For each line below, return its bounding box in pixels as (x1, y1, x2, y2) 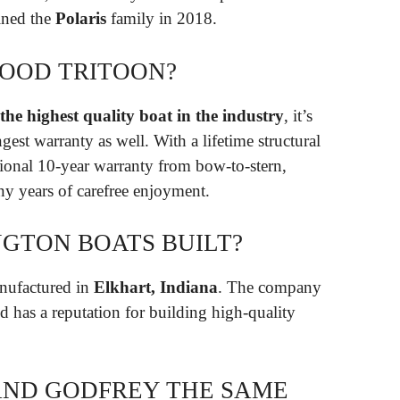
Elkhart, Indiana (94, 278, 218, 297)
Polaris (55, 9, 106, 29)
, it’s (284, 105, 312, 125)
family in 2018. (106, 9, 217, 29)
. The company (218, 278, 321, 297)
